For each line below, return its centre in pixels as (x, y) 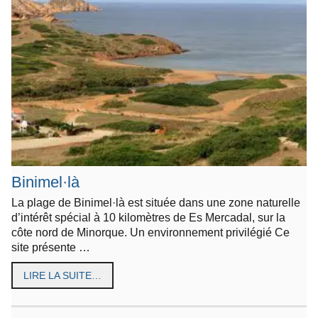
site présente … (51, 247)
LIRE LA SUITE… (62, 275)
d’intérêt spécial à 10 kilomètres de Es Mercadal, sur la (148, 217)
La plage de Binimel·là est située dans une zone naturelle (156, 202)
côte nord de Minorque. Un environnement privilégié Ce (150, 232)
